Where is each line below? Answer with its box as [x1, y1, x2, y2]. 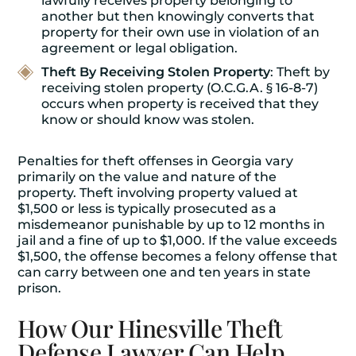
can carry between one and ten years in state [17, 265, 311, 280]
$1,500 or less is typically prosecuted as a [17, 201, 277, 216]
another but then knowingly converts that [41, 9, 315, 24]
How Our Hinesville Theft [17, 312, 283, 344]
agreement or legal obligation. [41, 41, 238, 56]
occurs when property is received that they [41, 96, 319, 111]
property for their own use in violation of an [41, 25, 320, 40]
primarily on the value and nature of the [17, 169, 277, 184]
